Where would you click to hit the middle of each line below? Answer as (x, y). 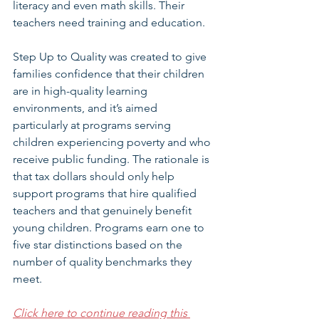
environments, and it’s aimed (87, 108)
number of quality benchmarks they (104, 262)
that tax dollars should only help (95, 176)
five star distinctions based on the (99, 245)
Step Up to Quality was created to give (111, 57)
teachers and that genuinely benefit (104, 210)
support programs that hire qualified (106, 193)
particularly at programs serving (93, 125)
